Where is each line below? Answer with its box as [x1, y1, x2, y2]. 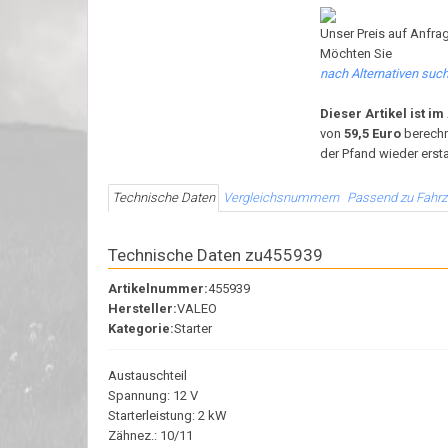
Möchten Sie [320, 46, 393, 61]
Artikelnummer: [108, 281, 208, 296]
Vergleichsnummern [223, 190, 339, 205]
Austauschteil [108, 368, 187, 383]
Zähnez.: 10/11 [108, 428, 193, 443]
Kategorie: [108, 321, 174, 336]
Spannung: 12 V [108, 388, 198, 403]
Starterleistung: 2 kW [108, 408, 227, 423]
